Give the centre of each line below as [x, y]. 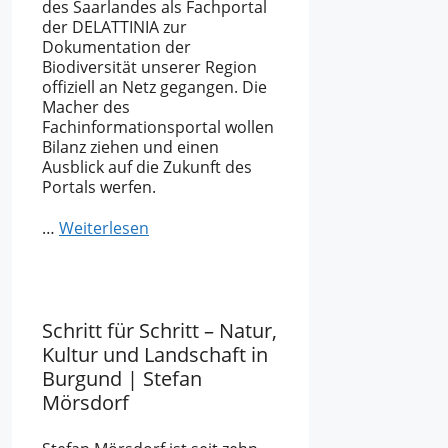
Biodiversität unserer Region [149, 66]
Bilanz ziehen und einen [130, 146]
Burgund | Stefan [122, 378]
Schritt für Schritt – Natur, [159, 330]
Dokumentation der [116, 46]
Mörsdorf [85, 402]
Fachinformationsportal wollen [158, 126]
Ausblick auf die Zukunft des [147, 166]
